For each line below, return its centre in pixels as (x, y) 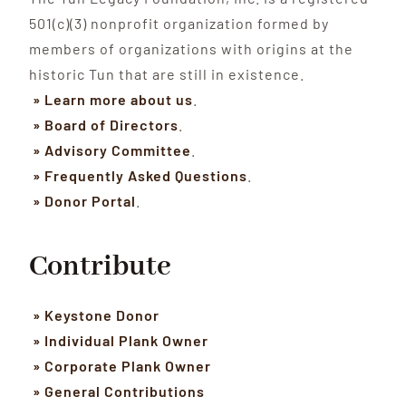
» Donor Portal (83, 201)
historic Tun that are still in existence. (167, 74)
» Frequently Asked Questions (139, 176)
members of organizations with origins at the (192, 49)
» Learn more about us (111, 100)
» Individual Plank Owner (119, 341)
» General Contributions (117, 391)
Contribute (101, 267)
